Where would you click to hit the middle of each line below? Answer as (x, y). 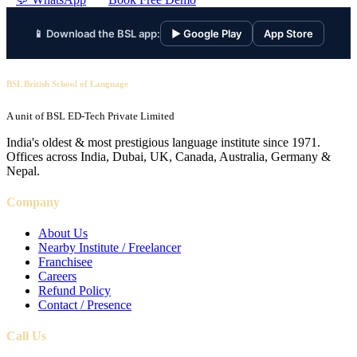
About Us (63, 233)
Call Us (26, 336)
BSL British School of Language (67, 83)
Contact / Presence (85, 305)
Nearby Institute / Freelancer (110, 248)
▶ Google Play (206, 33)
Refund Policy (75, 291)
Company (33, 202)
